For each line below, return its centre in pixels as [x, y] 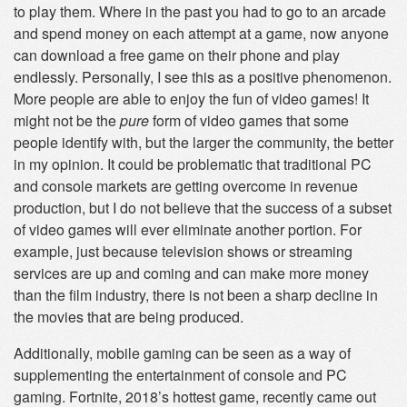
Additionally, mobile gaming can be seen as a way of [182, 353]
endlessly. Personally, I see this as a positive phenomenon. [203, 77]
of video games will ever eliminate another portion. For [188, 229]
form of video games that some [249, 120]
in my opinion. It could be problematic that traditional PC [193, 164]
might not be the [67, 120]
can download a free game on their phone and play [177, 55]
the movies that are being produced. [129, 317]
